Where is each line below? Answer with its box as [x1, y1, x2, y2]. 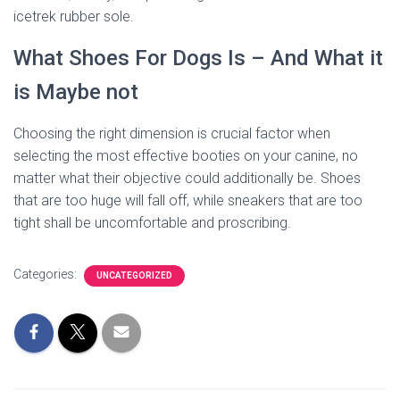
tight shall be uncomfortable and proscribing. [13, 214, 291, 231]
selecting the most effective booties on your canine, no [13, 147, 358, 164]
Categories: [13, 267, 79, 281]
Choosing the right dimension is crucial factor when [13, 125, 330, 142]
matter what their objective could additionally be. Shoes [13, 170, 361, 187]
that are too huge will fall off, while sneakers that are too [13, 192, 362, 209]
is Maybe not [13, 79, 138, 104]
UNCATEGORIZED [96, 271, 172, 280]
